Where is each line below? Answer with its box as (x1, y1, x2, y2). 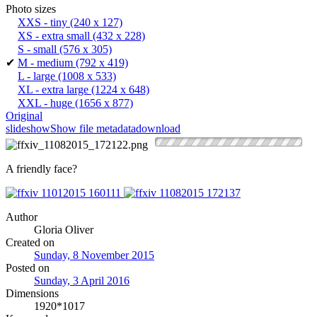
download (136, 122, 180, 134)
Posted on (6, 261, 50, 274)
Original (6, 109, 42, 122)
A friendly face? (6, 162, 77, 175)
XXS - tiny (18, 16, 67, 28)
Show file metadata (50, 122, 136, 134)
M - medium (18, 56, 73, 69)
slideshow (6, 122, 50, 134)
